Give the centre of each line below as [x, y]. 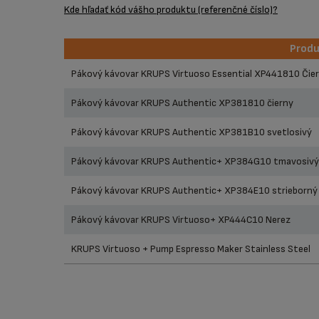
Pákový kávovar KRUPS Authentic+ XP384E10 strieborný [194, 190]
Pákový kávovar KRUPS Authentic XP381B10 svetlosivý [192, 132]
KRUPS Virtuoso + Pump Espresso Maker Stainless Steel [191, 249]
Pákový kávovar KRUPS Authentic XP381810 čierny [182, 103]
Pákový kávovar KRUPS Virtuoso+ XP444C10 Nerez [181, 220]
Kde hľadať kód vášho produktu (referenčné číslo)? [171, 10]
